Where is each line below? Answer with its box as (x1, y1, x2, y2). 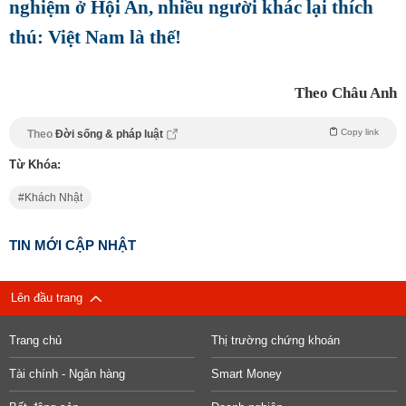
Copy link (341, 127, 379, 138)
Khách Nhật (24, 191, 82, 205)
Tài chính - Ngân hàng (9, 367, 125, 382)
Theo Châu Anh (295, 84, 397, 102)
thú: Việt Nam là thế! (9, 26, 181, 48)
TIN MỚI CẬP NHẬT (9, 237, 136, 254)
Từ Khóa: (9, 158, 61, 172)
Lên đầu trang (11, 291, 90, 305)
